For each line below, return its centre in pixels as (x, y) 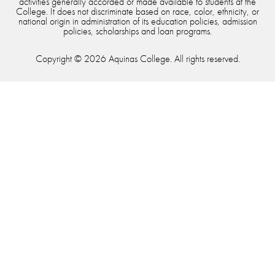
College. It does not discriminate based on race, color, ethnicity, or (137, 11)
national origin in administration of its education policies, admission (137, 21)
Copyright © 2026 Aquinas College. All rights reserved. (137, 58)
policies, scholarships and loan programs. (137, 31)
